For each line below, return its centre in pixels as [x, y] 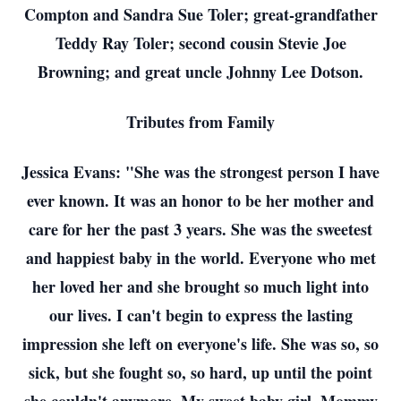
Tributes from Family [200, 122]
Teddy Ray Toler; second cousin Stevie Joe [200, 43]
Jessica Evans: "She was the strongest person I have [200, 172]
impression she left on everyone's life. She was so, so [200, 344]
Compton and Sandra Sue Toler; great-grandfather [200, 14]
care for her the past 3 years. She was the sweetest [200, 229]
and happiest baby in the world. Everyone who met [200, 258]
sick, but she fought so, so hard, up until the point [200, 372]
